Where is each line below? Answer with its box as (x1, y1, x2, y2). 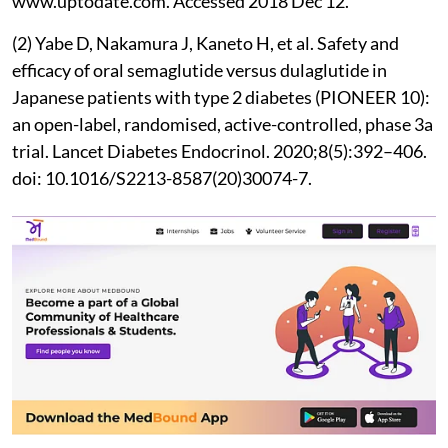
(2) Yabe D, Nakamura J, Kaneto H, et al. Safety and (12, 31, 399, 54)
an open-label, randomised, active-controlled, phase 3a (12, 112, 433, 135)
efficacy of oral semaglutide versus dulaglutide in (12, 58, 387, 81)
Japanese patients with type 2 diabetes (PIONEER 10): (12, 85, 430, 108)
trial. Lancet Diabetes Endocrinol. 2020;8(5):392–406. (12, 139, 427, 162)
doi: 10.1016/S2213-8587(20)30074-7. (12, 166, 312, 189)
